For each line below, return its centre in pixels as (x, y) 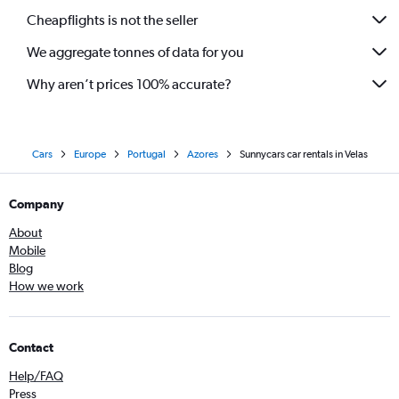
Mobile (27, 250)
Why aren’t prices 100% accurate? (129, 84)
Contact (31, 347)
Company (37, 204)
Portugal (146, 154)
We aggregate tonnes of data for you (135, 52)
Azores (202, 154)
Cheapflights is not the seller (112, 20)
